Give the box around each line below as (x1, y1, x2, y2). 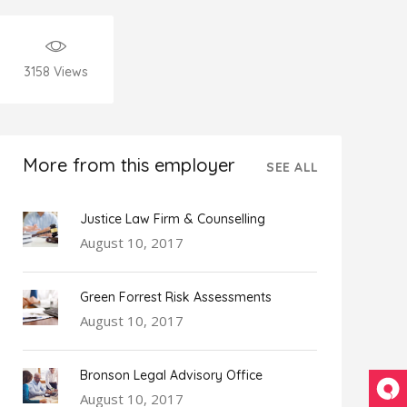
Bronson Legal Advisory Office (80, 367, 263, 383)
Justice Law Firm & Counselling (80, 211, 265, 227)
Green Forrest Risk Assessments (80, 289, 272, 305)
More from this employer (23, 154, 235, 176)
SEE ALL (266, 158, 319, 175)
